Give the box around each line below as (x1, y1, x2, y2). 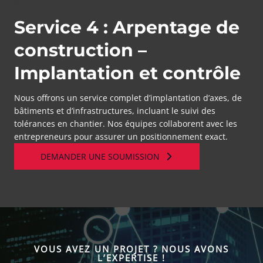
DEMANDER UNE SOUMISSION (41, 151, 160, 162)
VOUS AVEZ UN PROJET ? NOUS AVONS (34, 243, 229, 255)
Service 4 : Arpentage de (14, 16, 240, 38)
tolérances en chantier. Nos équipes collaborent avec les (14, 118, 237, 129)
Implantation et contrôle (14, 62, 241, 84)
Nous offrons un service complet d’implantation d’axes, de (14, 92, 242, 103)
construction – (14, 39, 147, 61)
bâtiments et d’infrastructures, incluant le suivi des (14, 105, 215, 116)
